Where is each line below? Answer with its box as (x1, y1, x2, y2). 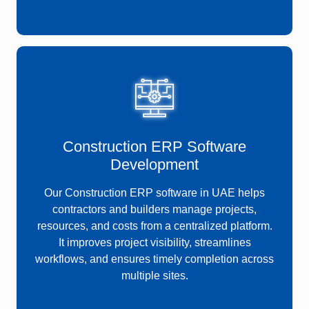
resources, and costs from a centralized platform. (37, 220, 272, 232)
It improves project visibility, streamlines (58, 237, 251, 249)
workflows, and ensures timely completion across (35, 253, 274, 266)
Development (110, 156, 199, 174)
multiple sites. (121, 270, 188, 282)
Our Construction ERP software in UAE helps (44, 187, 265, 199)
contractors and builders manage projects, (52, 203, 257, 216)
